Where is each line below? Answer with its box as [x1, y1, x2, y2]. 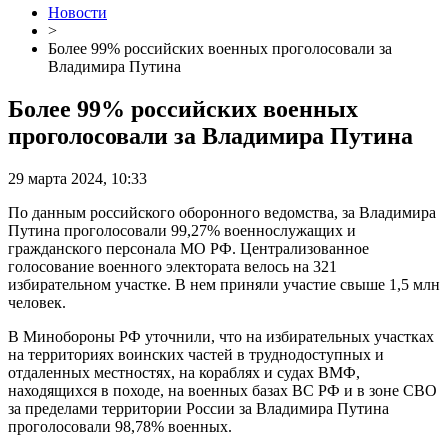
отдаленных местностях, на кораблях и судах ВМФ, [8, 364, 360, 381]
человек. [8, 294, 66, 311]
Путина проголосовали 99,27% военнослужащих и [8, 222, 356, 239]
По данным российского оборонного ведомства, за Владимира [8, 204, 436, 221]
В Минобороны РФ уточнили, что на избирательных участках [8, 328, 434, 345]
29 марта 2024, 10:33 [8, 170, 147, 187]
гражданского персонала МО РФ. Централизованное [8, 240, 369, 257]
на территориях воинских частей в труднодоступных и [8, 346, 384, 363]
